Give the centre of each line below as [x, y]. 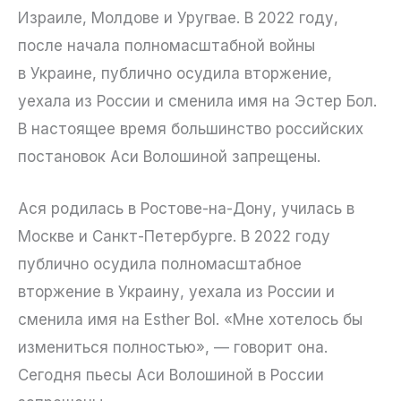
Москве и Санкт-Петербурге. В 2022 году [174, 236]
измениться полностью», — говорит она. [173, 347]
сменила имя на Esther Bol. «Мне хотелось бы [190, 319]
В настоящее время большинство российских [191, 128]
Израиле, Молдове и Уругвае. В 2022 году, [178, 17]
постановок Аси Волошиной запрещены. [169, 156]
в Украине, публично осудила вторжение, [175, 73]
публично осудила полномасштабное [160, 264]
